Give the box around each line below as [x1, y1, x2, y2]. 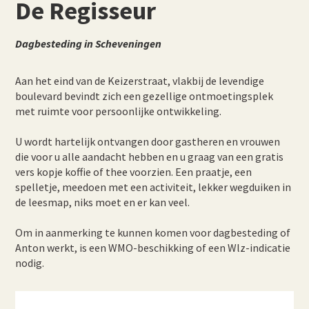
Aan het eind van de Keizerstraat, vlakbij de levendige [15, 74, 265, 88]
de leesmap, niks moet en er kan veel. [15, 195, 190, 209]
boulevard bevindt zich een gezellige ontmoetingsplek [15, 89, 274, 103]
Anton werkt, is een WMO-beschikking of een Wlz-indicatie [15, 241, 291, 255]
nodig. [15, 256, 45, 270]
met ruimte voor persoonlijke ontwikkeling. [15, 104, 222, 118]
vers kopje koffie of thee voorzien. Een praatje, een [15, 165, 252, 179]
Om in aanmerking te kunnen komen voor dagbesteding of [15, 226, 291, 239]
